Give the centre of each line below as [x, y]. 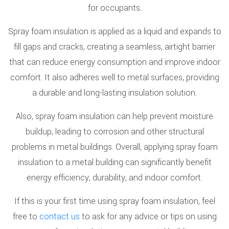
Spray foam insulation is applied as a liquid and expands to [114, 31]
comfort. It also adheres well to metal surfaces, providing [114, 77]
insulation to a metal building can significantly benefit [114, 162]
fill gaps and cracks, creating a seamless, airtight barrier [114, 47]
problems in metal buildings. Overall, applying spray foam [114, 147]
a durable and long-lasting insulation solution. [114, 93]
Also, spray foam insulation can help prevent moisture [114, 116]
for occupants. [114, 8]
